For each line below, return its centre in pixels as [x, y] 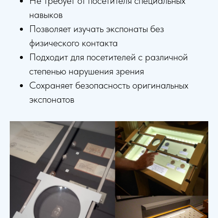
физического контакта [73, 43]
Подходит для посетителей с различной [109, 57]
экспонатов [52, 100]
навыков [46, 15]
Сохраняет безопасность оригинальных [109, 85]
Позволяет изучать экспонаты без [97, 29]
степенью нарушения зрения [87, 71]
